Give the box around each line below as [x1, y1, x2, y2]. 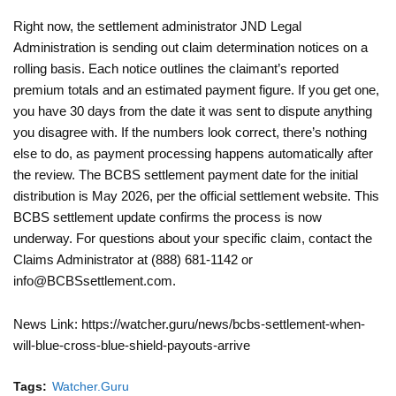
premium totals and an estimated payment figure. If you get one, [13, 81, 379, 97]
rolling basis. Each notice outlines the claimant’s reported [13, 60, 339, 76]
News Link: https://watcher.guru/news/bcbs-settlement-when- [13, 316, 365, 331]
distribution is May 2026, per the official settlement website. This [13, 187, 379, 203]
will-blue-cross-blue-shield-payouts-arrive [13, 337, 250, 353]
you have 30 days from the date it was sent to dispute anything [13, 103, 372, 118]
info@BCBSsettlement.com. [13, 272, 176, 288]
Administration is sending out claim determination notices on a [13, 39, 368, 55]
